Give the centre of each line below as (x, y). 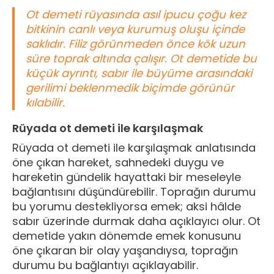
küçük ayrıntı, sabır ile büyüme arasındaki (139, 73)
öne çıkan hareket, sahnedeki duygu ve (118, 162)
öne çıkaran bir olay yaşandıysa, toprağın (125, 250)
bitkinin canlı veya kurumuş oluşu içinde (135, 29)
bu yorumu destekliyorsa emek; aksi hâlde (127, 206)
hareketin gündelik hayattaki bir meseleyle (127, 177)
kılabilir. (45, 102)
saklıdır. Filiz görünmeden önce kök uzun (135, 43)
